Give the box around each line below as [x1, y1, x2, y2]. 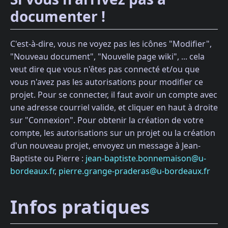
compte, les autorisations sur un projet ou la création [10, 127, 215, 139]
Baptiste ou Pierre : [10, 153, 85, 164]
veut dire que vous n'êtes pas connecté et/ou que [10, 64, 199, 75]
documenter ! [10, 6, 105, 26]
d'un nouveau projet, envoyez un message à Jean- [10, 140, 201, 152]
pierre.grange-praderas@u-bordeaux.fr [59, 165, 210, 177]
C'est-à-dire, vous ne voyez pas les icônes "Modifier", [10, 38, 212, 50]
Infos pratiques [10, 194, 150, 220]
